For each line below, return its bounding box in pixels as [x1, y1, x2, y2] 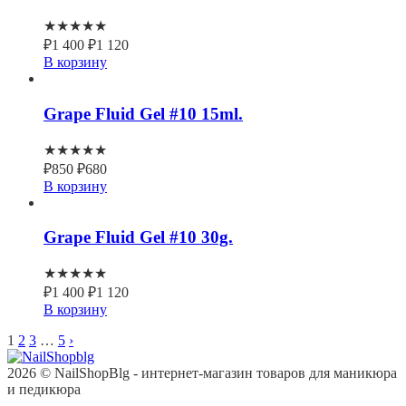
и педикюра [7, 382, 81, 398]
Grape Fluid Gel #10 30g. [43, 227, 233, 247]
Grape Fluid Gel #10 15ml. [43, 103, 243, 123]
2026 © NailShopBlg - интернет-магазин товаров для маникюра [7, 365, 397, 382]
